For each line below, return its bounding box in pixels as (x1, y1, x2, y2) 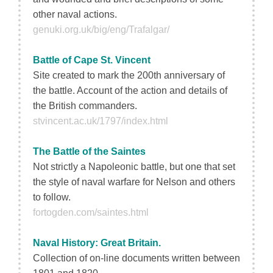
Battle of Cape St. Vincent (33, 55, 151, 65)
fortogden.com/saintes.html (33, 207, 149, 218)
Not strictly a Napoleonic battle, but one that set (33, 161, 235, 172)
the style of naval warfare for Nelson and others (33, 177, 235, 187)
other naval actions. (33, 9, 117, 19)
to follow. (33, 192, 71, 202)
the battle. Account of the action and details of (33, 85, 227, 96)
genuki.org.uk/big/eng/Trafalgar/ (33, 24, 169, 35)
